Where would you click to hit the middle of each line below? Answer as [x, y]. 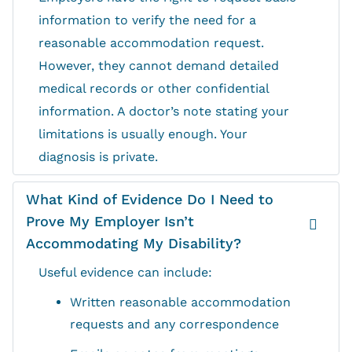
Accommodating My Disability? [134, 244]
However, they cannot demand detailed [159, 66]
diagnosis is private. [98, 157]
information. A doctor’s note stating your [164, 112]
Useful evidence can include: [125, 273]
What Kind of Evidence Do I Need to [150, 200]
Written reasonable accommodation [180, 302]
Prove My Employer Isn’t [110, 222]
